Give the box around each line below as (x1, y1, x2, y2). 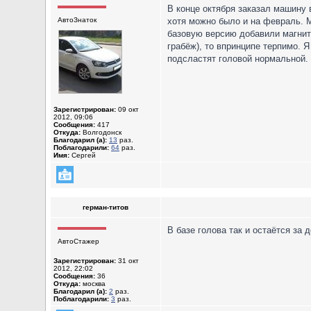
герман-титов (83, 203, 128, 211)
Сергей (69, 151, 96, 159)
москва (81, 280, 106, 287)
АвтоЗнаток (58, 16, 96, 24)
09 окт (116, 106, 139, 113)
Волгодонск (81, 128, 121, 136)
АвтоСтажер (58, 237, 99, 245)
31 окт (116, 257, 139, 264)
